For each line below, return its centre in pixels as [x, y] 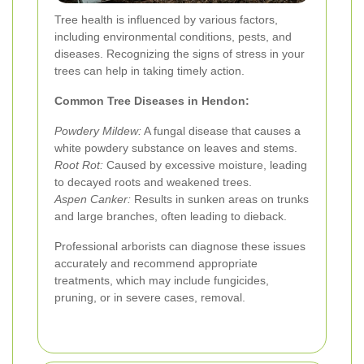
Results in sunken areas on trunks [220, 199]
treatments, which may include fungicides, [162, 281]
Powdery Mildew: [98, 131]
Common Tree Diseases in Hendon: [152, 101]
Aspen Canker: [93, 199]
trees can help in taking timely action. [149, 71]
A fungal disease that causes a [221, 131]
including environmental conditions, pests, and [173, 37]
